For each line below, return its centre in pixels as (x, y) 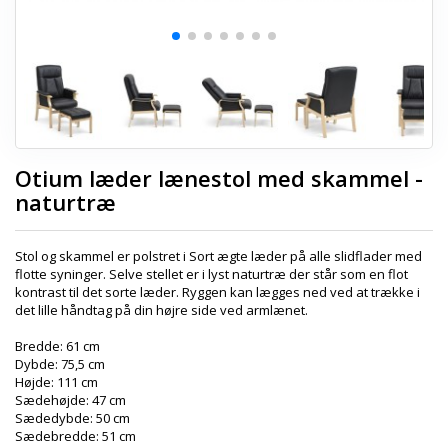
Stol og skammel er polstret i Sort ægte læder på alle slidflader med (218, 256)
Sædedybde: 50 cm (72, 418)
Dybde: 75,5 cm (60, 364)
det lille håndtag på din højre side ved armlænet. (161, 310)
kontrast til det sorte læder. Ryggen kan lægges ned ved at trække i (217, 292)
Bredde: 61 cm (57, 346)
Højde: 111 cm (56, 382)
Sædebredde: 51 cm (75, 436)
